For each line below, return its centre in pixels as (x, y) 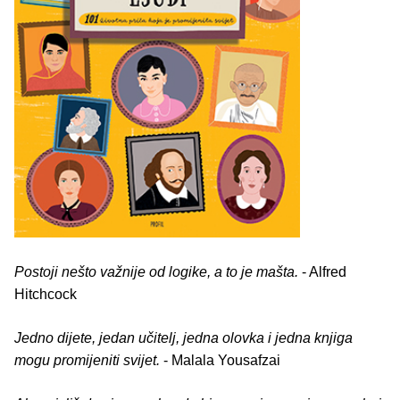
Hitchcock (46, 295)
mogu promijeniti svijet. (87, 361)
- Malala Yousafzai (220, 361)
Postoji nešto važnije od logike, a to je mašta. (156, 272)
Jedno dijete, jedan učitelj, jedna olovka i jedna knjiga (183, 338)
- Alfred (322, 272)
